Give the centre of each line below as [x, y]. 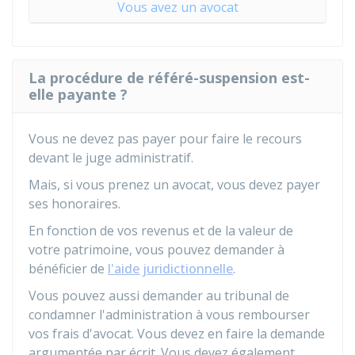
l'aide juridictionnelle [170, 269]
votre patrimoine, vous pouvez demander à [157, 250]
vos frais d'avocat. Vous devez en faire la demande [177, 334]
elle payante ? [78, 94]
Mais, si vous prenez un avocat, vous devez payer [174, 185]
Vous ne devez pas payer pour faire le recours [165, 139]
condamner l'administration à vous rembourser [169, 315]
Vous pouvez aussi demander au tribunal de [159, 296]
